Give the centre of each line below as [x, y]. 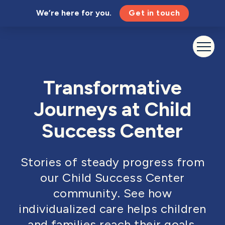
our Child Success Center [113, 177]
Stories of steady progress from [113, 162]
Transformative [112, 87]
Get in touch [154, 13]
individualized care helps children [113, 208]
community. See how [113, 193]
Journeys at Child [112, 109]
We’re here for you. [74, 13]
